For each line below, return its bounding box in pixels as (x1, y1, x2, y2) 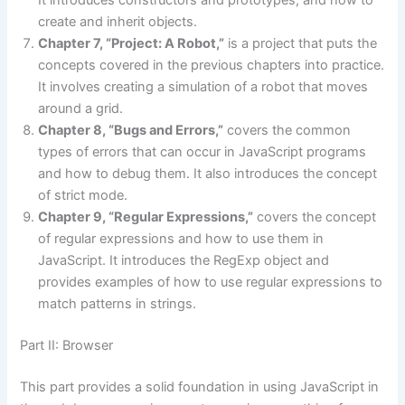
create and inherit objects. (38, 14, 198, 31)
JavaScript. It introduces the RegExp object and (38, 252, 330, 269)
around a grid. (38, 100, 124, 118)
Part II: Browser (20, 337, 114, 354)
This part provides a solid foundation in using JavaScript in (20, 378, 380, 395)
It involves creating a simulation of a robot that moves (38, 79, 369, 96)
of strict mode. (38, 187, 128, 204)
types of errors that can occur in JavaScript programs (38, 144, 367, 161)
